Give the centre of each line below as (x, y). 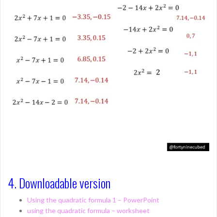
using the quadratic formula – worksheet (88, 210)
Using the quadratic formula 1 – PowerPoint (93, 200)
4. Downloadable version (59, 183)
